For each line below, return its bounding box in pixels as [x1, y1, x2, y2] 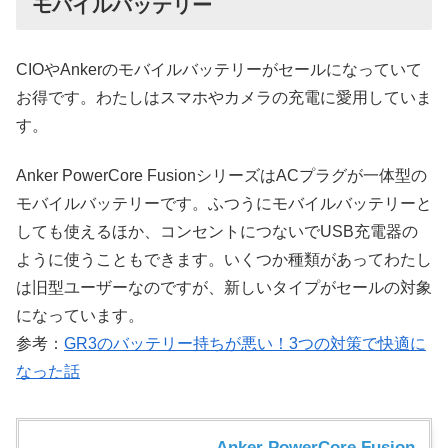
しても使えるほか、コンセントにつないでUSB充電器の [16, 223, 418, 241]
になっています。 [16, 307, 144, 325]
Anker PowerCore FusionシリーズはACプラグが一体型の [16, 167, 427, 185]
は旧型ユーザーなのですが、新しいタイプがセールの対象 [16, 279, 432, 297]
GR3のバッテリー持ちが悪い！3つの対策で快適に [64, 335, 426, 353]
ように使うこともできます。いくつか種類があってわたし [16, 251, 432, 269]
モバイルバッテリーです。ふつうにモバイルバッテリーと [16, 195, 432, 213]
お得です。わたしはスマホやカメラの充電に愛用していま [16, 88, 432, 106]
